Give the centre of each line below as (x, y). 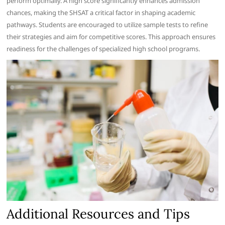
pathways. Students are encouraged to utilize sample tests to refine (107, 25)
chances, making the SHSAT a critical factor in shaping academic (101, 13)
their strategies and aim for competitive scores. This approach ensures (111, 37)
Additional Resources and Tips (98, 213)
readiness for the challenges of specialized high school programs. (103, 49)
